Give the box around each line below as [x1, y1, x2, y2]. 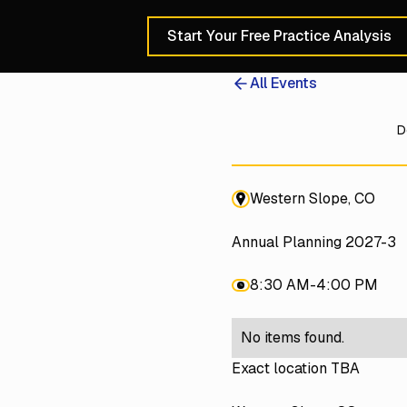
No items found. [240, 327, 344, 347]
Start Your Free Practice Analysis [166, 26, 392, 45]
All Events [249, 74, 317, 93]
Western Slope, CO [249, 188, 375, 208]
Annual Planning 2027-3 [231, 232, 396, 252]
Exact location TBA [231, 358, 360, 378]
